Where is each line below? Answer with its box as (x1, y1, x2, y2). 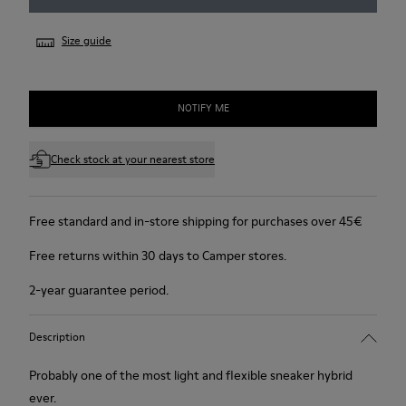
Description (29, 329, 85, 345)
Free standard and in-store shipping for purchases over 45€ (29, 211, 362, 230)
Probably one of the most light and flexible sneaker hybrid (29, 365, 353, 384)
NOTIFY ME (177, 101, 229, 116)
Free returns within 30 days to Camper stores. (29, 246, 286, 265)
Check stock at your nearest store (51, 150, 215, 167)
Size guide (62, 32, 111, 48)
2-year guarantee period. (29, 280, 169, 299)
